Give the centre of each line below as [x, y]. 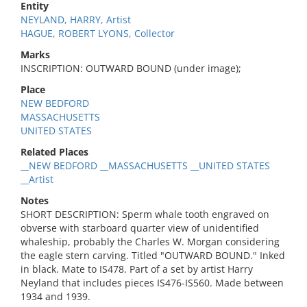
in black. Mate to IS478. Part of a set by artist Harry [137, 269]
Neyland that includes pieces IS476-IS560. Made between [152, 283]
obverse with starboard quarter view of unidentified [140, 228]
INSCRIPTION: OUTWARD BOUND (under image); [131, 68]
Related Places [54, 152]
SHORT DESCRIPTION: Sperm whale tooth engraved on [145, 214]
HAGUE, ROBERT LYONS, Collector [98, 33]
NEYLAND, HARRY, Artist [76, 20]
